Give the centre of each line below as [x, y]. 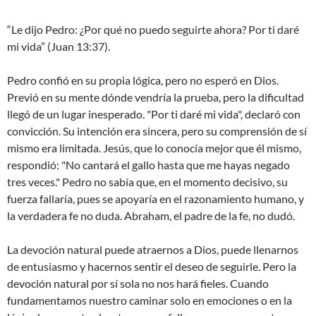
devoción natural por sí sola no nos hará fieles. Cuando [138, 284]
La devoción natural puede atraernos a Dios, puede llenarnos [153, 250]
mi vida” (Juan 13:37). [59, 47]
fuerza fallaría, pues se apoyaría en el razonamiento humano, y [156, 199]
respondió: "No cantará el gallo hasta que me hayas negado [148, 165]
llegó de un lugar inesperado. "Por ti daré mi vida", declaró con [154, 114]
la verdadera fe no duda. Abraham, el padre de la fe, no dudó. [151, 216]
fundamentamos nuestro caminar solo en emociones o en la [150, 300]
